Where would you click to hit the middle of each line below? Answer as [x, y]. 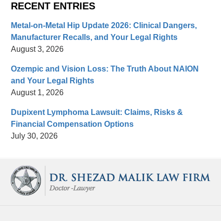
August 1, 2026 [37, 93]
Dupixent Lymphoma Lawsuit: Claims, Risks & [97, 112]
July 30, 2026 [35, 136]
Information [129, 175]
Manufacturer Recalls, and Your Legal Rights [94, 37]
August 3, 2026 [37, 49]
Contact [124, 163]
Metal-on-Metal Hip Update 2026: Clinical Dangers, [104, 26]
